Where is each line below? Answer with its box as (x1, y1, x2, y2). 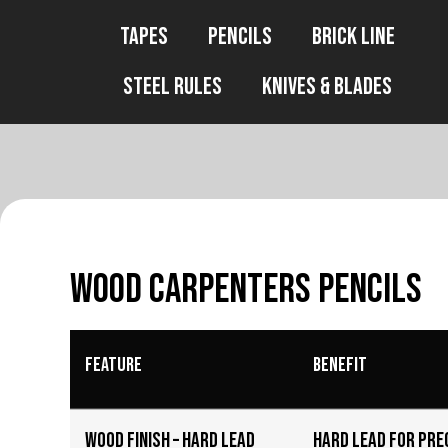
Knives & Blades (261, 72, 392, 101)
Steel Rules (122, 72, 222, 101)
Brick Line (311, 22, 395, 51)
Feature (85, 353, 142, 377)
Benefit (313, 353, 367, 377)
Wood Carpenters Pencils (70, 265, 422, 314)
